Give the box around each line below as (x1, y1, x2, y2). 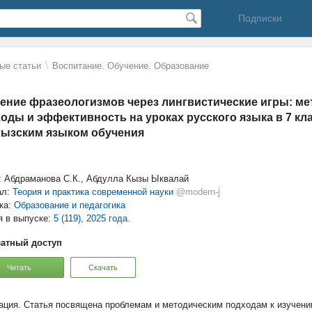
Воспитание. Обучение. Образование (52, 61, 209, 71)
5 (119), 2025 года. (54, 213, 130, 224)
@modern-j (176, 187, 220, 197)
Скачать (88, 263, 118, 272)
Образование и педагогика (14, 200, 125, 210)
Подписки (237, 13, 282, 24)
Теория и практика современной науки (13, 187, 173, 197)
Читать (6, 263, 31, 272)
